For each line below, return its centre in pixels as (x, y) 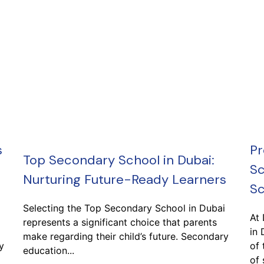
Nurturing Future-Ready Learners (125, 179)
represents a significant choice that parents (120, 222)
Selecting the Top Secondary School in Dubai (124, 208)
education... (49, 250)
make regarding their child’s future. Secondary (126, 236)
